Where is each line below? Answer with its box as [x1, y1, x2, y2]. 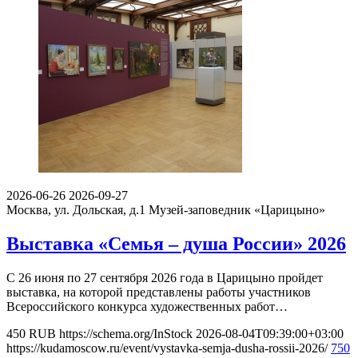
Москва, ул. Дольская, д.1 [6, 202, 145, 217]
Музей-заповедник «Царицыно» [149, 202, 325, 217]
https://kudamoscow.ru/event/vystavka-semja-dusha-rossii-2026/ [6, 340, 328, 355]
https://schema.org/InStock [59, 326, 193, 340]
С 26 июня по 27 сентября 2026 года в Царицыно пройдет [6, 270, 323, 284]
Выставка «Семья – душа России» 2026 [6, 233, 346, 254]
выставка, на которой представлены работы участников [6, 284, 311, 299]
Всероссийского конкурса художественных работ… [6, 299, 288, 313]
